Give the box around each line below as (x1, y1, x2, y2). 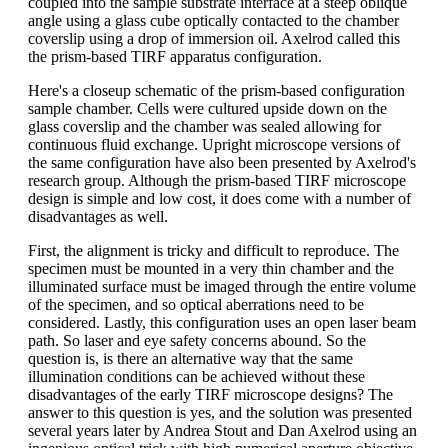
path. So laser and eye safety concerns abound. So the (28, 331, 366, 349)
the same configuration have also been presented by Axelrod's (28, 153, 416, 171)
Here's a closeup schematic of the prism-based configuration (28, 81, 405, 99)
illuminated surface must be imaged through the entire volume (28, 277, 416, 295)
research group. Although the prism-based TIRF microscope (28, 171, 406, 189)
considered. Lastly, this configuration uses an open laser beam (28, 313, 416, 331)
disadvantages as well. (28, 207, 168, 225)
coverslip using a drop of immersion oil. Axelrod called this (28, 29, 400, 47)
